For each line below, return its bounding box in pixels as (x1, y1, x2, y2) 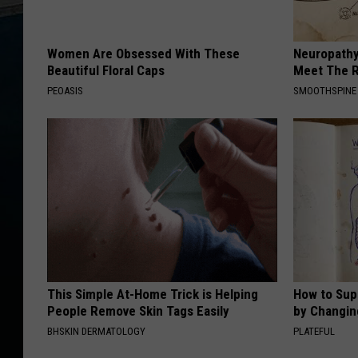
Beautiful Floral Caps (47, 62, 165, 79)
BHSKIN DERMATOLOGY (47, 325, 145, 338)
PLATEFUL (293, 325, 336, 338)
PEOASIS (47, 85, 83, 97)
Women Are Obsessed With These (47, 46, 240, 62)
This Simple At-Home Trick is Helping (47, 286, 258, 303)
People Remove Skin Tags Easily (47, 303, 229, 320)
